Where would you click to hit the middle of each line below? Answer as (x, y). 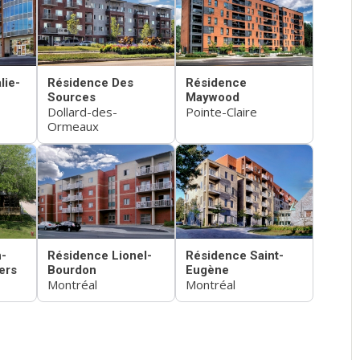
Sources (72, 97)
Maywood (213, 97)
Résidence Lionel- (100, 256)
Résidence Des (90, 82)
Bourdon (72, 270)
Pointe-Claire (221, 111)
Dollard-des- (82, 111)
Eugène (207, 270)
